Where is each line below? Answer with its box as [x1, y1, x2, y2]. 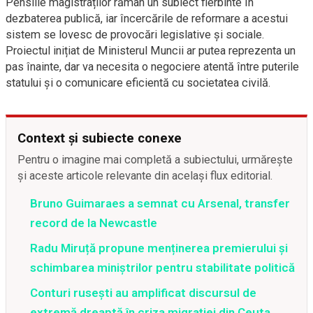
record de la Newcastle [30, 215, 157, 230]
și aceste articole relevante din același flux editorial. [17, 168, 273, 182]
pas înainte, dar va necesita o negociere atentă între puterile [6, 59, 299, 73]
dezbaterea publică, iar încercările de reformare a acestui [6, 11, 288, 25]
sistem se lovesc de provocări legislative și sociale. [6, 27, 265, 41]
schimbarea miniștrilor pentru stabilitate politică [30, 260, 295, 275]
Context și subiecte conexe [17, 130, 182, 145]
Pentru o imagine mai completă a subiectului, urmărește [17, 152, 293, 166]
